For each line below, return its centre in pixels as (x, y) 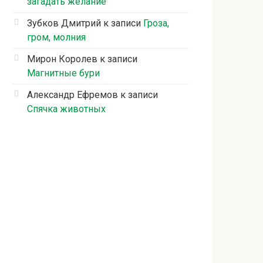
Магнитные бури (63, 73)
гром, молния (56, 38)
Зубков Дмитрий (64, 23)
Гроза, (156, 23)
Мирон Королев (62, 59)
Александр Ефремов (73, 95)
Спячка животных (66, 109)
